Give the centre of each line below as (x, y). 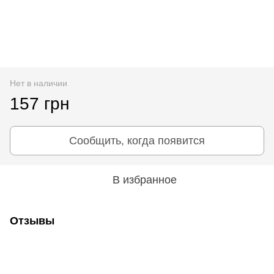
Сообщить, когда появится (137, 140)
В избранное (144, 180)
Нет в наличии (39, 83)
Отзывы (32, 220)
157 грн (39, 103)
